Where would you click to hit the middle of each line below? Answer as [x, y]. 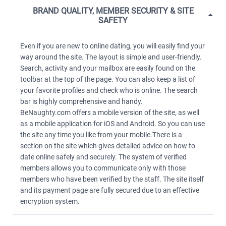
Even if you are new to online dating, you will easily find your [112, 46]
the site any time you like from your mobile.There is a [101, 135]
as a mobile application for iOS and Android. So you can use [112, 124]
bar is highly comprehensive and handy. [81, 101]
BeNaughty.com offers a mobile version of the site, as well [110, 112]
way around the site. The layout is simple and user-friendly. [111, 57]
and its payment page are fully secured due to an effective [110, 190]
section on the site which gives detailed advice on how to [108, 146]
